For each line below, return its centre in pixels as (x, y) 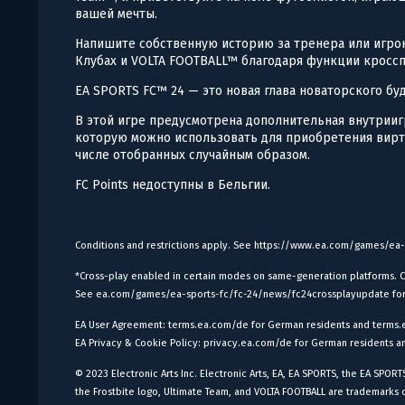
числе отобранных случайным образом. (193, 155)
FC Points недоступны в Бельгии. (173, 184)
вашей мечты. (117, 14)
